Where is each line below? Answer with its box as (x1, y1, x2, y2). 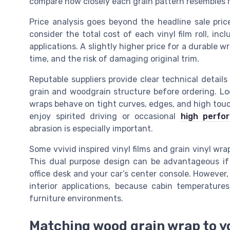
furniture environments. (29, 194, 123, 204)
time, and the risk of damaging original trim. (29, 54, 199, 64)
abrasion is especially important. (29, 124, 153, 134)
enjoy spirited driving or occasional (29, 111, 181, 122)
